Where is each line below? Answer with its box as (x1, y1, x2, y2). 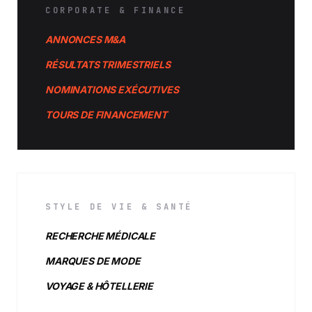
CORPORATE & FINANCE (45, 5, 186, 16)
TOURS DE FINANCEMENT (45, 109, 167, 120)
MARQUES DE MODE (45, 255, 141, 267)
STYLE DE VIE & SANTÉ (45, 201, 193, 212)
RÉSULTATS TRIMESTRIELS (45, 58, 171, 70)
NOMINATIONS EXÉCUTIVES (45, 84, 179, 95)
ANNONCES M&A (45, 33, 126, 45)
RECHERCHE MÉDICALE (45, 230, 156, 242)
